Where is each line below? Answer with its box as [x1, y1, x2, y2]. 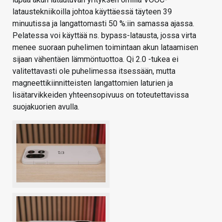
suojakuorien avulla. [12, 102, 79, 111]
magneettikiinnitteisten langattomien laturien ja [12, 78, 173, 88]
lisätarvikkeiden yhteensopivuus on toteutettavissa [12, 90, 189, 100]
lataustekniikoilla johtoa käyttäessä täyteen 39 [12, 6, 172, 16]
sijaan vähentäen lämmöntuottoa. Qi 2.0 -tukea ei [12, 54, 178, 64]
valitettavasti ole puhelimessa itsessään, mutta [12, 66, 175, 76]
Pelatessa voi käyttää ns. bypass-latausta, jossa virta [12, 30, 196, 40]
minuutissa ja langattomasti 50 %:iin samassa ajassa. [12, 18, 194, 28]
